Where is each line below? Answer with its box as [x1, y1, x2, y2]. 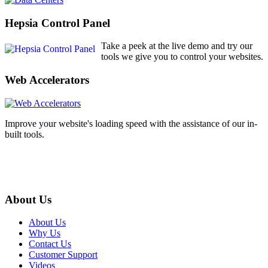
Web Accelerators [5, 74, 89, 87]
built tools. [5, 129, 44, 139]
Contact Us [29, 239, 71, 249]
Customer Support [29, 249, 98, 260]
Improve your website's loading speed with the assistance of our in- [5, 118, 257, 129]
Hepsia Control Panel [5, 16, 110, 29]
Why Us [29, 228, 60, 239]
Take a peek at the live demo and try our [101, 41, 252, 51]
